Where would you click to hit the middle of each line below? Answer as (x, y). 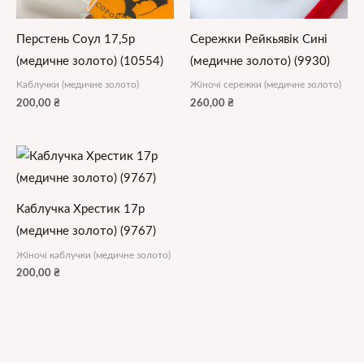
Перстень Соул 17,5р (76, 40)
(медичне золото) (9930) (260, 62)
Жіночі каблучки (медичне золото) (93, 255)
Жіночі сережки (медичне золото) (266, 85)
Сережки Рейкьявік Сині (259, 40)
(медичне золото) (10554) (90, 62)
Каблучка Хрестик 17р (80, 210)
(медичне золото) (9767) (86, 232)
